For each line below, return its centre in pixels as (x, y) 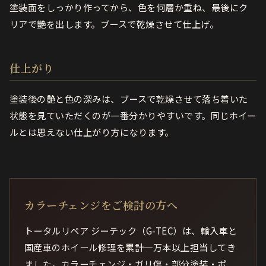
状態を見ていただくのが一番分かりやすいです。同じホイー (133, 115)
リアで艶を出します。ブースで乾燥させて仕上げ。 (114, 24)
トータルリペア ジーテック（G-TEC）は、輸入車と (131, 231)
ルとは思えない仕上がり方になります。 (92, 132)
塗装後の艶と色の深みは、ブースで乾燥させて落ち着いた (129, 99)
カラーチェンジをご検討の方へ (101, 205)
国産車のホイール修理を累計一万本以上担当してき (130, 247)
